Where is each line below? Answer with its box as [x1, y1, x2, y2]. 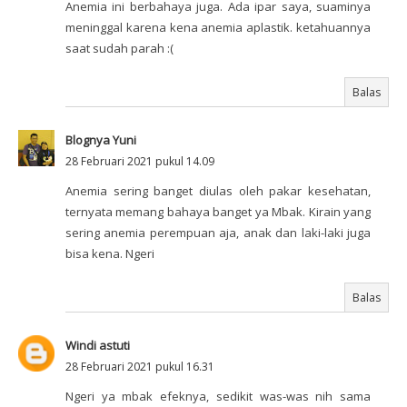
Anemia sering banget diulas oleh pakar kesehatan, [65, 183, 371, 200]
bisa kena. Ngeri [65, 245, 154, 263]
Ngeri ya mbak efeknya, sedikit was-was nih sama [65, 388, 371, 405]
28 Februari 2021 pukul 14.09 [65, 154, 214, 170]
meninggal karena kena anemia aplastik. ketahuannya [65, 19, 371, 36]
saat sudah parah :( [65, 40, 174, 57]
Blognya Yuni [65, 132, 136, 149]
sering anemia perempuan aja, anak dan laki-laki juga [65, 224, 371, 242]
